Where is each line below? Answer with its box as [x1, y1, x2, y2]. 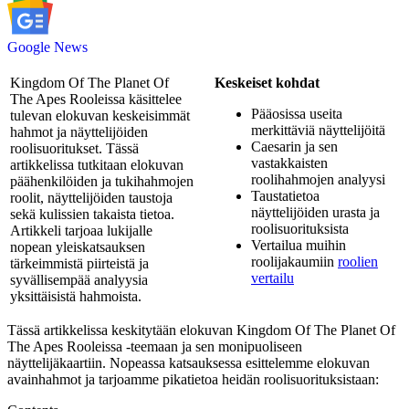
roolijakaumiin [251, 254, 338, 269]
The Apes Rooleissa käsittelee [10, 91, 182, 107]
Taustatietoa [251, 188, 320, 204]
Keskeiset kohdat [215, 75, 320, 90]
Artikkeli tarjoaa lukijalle [10, 223, 152, 238]
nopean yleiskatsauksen [10, 239, 145, 255]
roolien [338, 254, 378, 269]
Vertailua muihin [251, 237, 346, 253]
